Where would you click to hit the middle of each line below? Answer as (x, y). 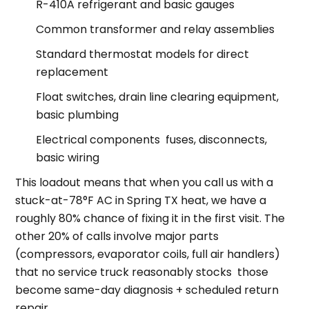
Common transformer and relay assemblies (156, 29)
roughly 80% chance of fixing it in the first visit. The (150, 218)
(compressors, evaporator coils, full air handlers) (148, 254)
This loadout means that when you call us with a (144, 182)
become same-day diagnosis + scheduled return (147, 290)
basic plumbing (78, 114)
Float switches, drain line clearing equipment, (158, 97)
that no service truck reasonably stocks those (142, 272)
